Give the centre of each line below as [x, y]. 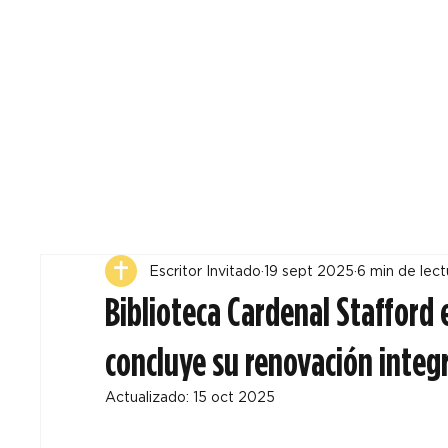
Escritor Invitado [204, 270]
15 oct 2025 [233, 397]
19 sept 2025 [308, 270]
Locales [388, 30]
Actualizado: [148, 397]
